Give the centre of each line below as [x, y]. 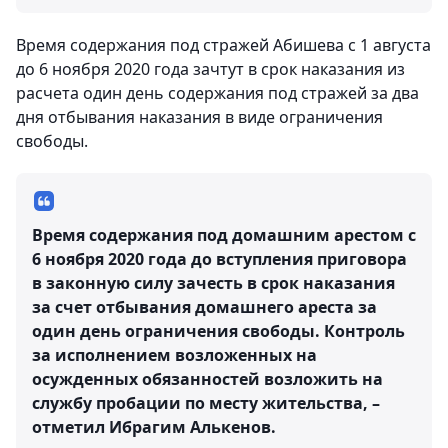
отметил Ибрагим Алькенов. [154, 426]
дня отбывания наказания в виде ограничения [199, 116]
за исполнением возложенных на [174, 354]
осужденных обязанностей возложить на [207, 378]
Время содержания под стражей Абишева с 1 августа [223, 44]
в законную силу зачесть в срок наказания [213, 282]
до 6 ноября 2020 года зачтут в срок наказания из [210, 68]
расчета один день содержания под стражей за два [217, 92]
